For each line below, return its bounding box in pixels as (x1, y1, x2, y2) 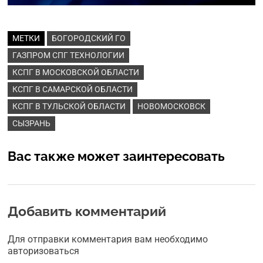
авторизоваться (8, 245, 80, 257)
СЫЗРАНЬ (12, 118, 51, 128)
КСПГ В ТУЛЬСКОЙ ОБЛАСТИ (12, 101, 126, 111)
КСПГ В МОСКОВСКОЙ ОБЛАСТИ (12, 67, 140, 77)
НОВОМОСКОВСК (137, 101, 206, 111)
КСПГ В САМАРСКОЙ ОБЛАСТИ (12, 84, 133, 94)
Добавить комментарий (8, 203, 167, 219)
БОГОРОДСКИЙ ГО (52, 33, 126, 43)
